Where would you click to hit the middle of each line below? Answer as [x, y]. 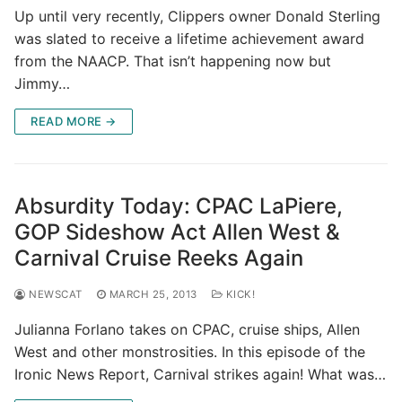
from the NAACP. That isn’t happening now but [173, 61]
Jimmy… [42, 83]
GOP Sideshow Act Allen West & [177, 232]
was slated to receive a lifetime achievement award [189, 38]
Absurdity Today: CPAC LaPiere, [179, 205]
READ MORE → [74, 121]
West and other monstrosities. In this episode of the [190, 351]
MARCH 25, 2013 [153, 294]
